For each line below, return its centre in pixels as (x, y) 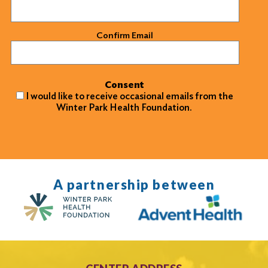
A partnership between (134, 184)
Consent (124, 84)
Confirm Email (125, 35)
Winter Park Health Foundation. (124, 107)
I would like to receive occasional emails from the (130, 96)
